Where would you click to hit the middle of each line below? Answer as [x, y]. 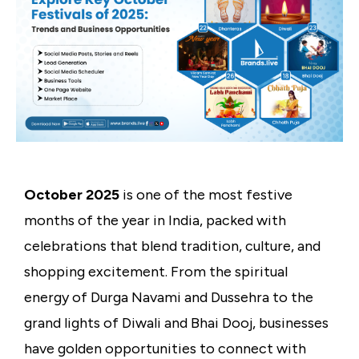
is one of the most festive [206, 195]
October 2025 [72, 195]
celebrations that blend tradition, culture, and [172, 246]
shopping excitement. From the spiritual [156, 272]
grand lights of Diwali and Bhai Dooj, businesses [176, 323]
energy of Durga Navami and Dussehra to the [169, 298]
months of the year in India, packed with [155, 221]
